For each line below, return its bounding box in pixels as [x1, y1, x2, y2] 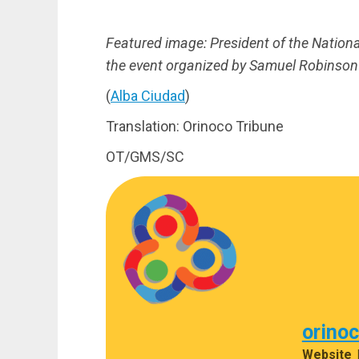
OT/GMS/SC [106, 147, 184, 165]
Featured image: [106, 34, 207, 51]
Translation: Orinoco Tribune [106, 117, 284, 135]
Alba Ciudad [111, 87, 185, 104]
